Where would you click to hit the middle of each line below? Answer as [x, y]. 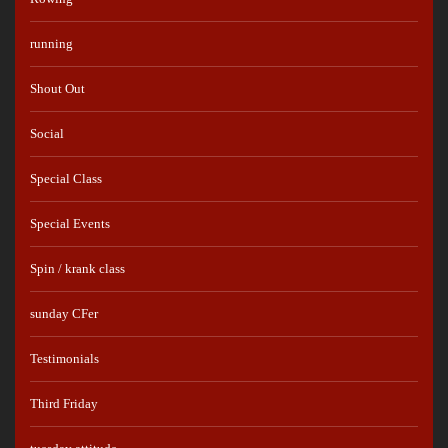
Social [47, 133]
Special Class [66, 178]
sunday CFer [64, 313]
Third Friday [64, 403]
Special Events [70, 223]
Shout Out [57, 88]
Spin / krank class [77, 268]
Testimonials [64, 358]
